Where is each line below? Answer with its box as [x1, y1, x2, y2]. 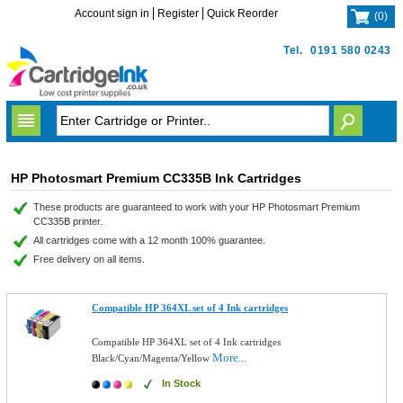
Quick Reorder [207, 7, 279, 20]
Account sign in [75, 7, 150, 20]
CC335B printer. [32, 216, 103, 227]
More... [212, 351, 247, 364]
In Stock [162, 378, 201, 389]
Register [157, 7, 200, 20]
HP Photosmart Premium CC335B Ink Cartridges [10, 171, 301, 185]
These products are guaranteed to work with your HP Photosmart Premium [32, 201, 360, 212]
